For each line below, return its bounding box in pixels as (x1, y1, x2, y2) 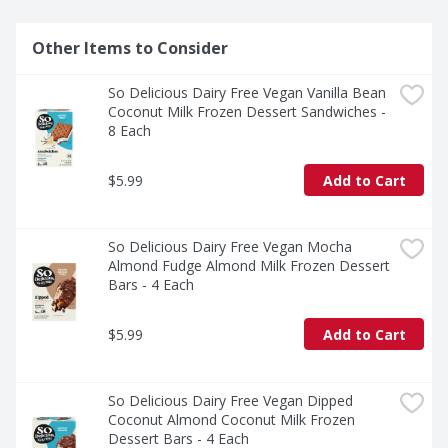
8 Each (108, 121, 151, 141)
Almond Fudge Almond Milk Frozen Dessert (108, 256, 390, 276)
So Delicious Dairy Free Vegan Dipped (108, 391, 353, 411)
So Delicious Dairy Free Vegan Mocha (108, 237, 352, 257)
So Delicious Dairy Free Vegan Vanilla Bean (108, 83, 386, 103)
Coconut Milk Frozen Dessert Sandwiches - (108, 102, 386, 122)
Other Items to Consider (32, 37, 228, 60)
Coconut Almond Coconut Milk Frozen (108, 410, 355, 430)
